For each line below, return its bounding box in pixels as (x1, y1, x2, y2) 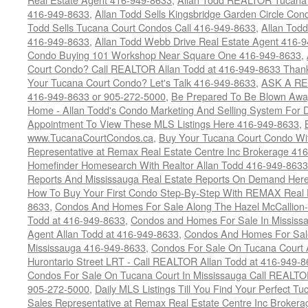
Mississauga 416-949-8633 (27, 240, 146, 254)
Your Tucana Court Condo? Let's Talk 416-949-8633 (27, 75, 256, 89)
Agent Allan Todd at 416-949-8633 (27, 226, 179, 241)
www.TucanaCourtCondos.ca (27, 130, 153, 144)
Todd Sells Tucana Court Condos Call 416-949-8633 (27, 20, 256, 34)
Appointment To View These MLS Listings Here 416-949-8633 (27, 116, 299, 131)
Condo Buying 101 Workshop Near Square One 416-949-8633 (27, 47, 301, 62)
